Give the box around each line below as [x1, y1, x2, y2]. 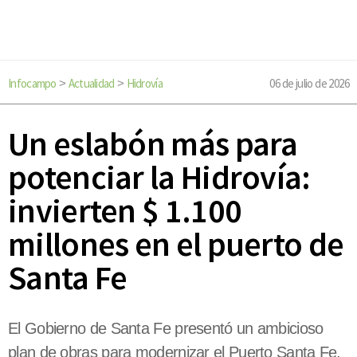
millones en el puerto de [8, 223, 344, 265]
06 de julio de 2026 [269, 76, 349, 91]
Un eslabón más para [8, 123, 298, 165]
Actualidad [68, 76, 115, 91]
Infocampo [8, 76, 57, 91]
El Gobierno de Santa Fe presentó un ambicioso [8, 320, 324, 338]
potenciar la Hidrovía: [8, 156, 311, 198]
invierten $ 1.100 [8, 190, 242, 232]
